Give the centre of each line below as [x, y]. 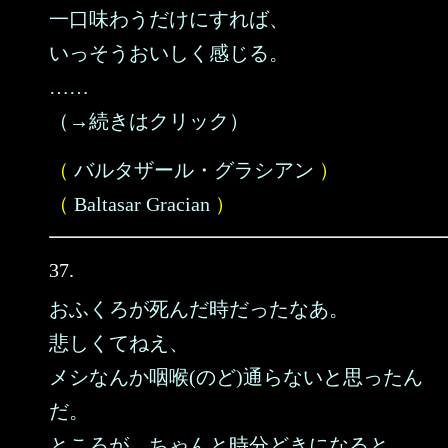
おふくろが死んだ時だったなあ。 [199, 309]
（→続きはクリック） [149, 121]
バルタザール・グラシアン [194, 170]
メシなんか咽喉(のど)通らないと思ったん [236, 377]
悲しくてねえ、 [119, 343]
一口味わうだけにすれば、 [169, 19]
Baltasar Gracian [142, 204]
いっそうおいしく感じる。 [169, 53]
